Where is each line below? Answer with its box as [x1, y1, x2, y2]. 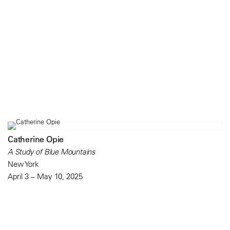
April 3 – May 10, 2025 [8, 171, 83, 181]
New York [8, 159, 39, 169]
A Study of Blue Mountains [8, 146, 95, 157]
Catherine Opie [8, 133, 64, 144]
